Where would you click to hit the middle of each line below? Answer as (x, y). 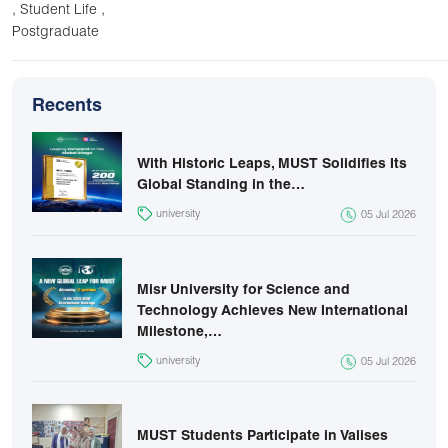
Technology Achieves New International (272, 311)
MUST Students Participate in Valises (262, 437)
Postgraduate (55, 32)
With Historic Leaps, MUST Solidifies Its (272, 164)
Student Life (60, 10)
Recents (67, 106)
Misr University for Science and (243, 290)
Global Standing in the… (221, 185)
